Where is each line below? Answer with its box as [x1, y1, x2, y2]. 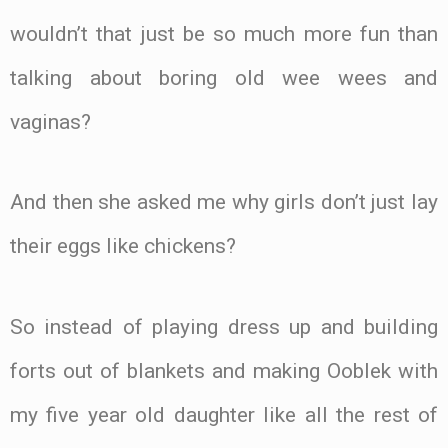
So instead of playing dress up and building [10, 315, 438, 340]
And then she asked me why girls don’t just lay [10, 190, 438, 215]
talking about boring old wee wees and [10, 65, 438, 90]
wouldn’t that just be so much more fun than [10, 21, 438, 46]
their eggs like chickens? [10, 234, 236, 259]
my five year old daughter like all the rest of [10, 403, 438, 428]
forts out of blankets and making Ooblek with [10, 359, 438, 384]
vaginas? [10, 109, 91, 134]
